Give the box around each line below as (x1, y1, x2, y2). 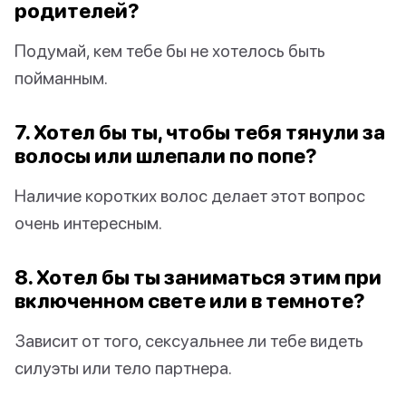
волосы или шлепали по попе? (14, 143, 317, 169)
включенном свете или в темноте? (14, 288, 365, 314)
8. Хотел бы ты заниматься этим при (14, 265, 382, 290)
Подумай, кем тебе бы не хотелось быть (14, 40, 325, 62)
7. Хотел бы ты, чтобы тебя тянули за (14, 120, 385, 145)
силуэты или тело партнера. (14, 357, 232, 379)
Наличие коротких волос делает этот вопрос (14, 185, 365, 207)
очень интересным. (14, 212, 162, 234)
